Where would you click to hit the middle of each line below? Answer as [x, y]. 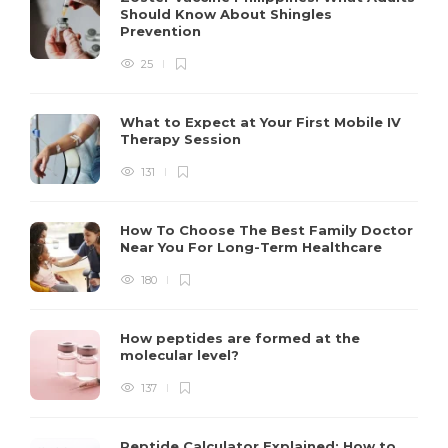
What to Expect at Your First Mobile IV [260, 122]
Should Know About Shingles [226, 14]
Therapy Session [182, 139]
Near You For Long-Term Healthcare [253, 247]
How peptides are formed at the [240, 338]
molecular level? [181, 355]
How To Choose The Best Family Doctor [266, 230]
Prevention [162, 31]
